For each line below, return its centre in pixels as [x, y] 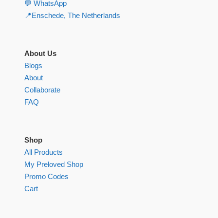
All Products [44, 152]
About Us [40, 54]
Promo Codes [46, 177]
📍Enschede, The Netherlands [72, 16]
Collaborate [42, 90]
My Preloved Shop [54, 164]
